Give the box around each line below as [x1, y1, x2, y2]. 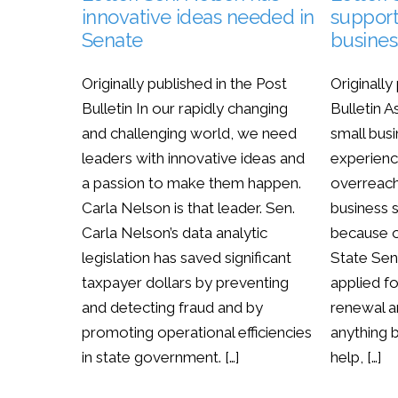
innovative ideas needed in [82, 5, 314, 29]
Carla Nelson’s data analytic [82, 224, 267, 243]
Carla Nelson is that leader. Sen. [82, 199, 295, 218]
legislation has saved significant [82, 249, 291, 267]
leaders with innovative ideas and [82, 149, 305, 168]
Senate [82, 28, 143, 52]
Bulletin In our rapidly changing [82, 99, 288, 118]
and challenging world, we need [82, 124, 297, 143]
